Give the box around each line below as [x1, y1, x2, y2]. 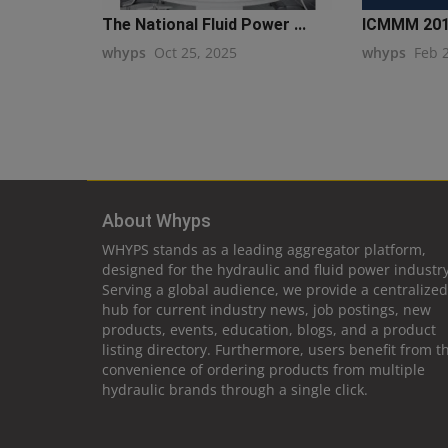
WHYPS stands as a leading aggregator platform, [102, 240, 426, 260]
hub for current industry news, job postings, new [102, 300, 431, 320]
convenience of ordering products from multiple [102, 360, 425, 380]
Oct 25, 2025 [154, 43, 237, 63]
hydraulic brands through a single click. [102, 380, 368, 400]
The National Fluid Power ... [102, 15, 306, 35]
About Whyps [102, 210, 211, 232]
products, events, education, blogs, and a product [102, 320, 436, 340]
